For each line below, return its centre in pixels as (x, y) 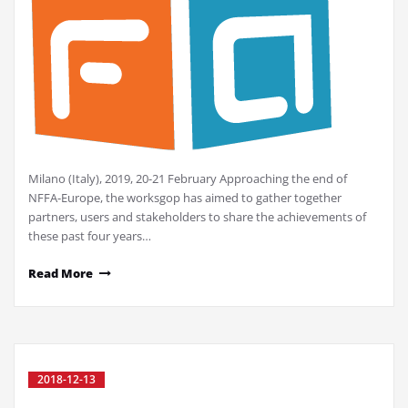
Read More (61, 274)
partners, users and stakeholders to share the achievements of (197, 217)
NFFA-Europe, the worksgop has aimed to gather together (185, 198)
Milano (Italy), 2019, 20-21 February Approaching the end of (188, 179)
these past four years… (90, 236)
